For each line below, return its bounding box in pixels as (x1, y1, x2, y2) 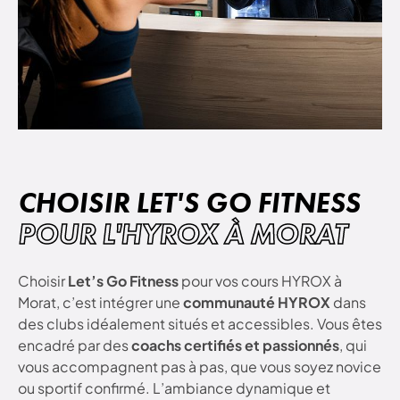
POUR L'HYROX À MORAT (18, 216, 347, 252)
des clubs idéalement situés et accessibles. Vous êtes (18, 314, 382, 334)
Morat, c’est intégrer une (18, 293, 183, 312)
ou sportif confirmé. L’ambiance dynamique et (18, 379, 330, 398)
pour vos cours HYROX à (179, 271, 342, 291)
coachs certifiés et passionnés (131, 336, 339, 355)
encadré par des (18, 336, 131, 355)
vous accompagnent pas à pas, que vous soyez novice (18, 357, 381, 377)
